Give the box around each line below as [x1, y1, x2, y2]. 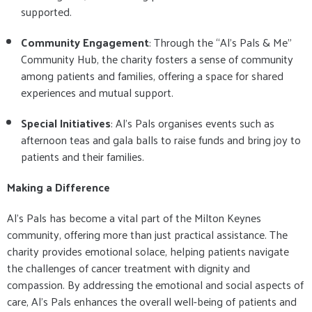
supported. [21, 1, 72, 22]
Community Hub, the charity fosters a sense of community [21, 49, 293, 69]
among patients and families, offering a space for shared [21, 65, 283, 86]
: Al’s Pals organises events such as [111, 113, 274, 133]
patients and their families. [21, 146, 144, 166]
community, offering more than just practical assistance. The [7, 224, 288, 244]
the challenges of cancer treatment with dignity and [7, 258, 250, 278]
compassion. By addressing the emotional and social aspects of [7, 274, 304, 295]
